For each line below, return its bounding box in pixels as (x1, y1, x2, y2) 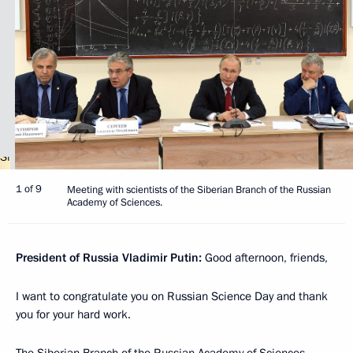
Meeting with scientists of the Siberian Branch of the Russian (67, 182, 331, 197)
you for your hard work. (16, 306, 131, 322)
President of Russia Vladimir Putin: (16, 249, 202, 266)
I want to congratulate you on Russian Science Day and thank (16, 288, 328, 304)
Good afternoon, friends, (202, 249, 328, 266)
